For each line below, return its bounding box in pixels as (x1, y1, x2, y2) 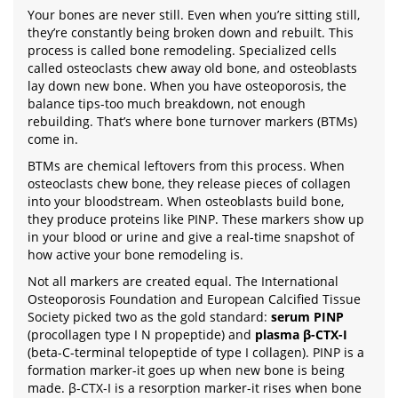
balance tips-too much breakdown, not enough (28, 95, 306, 112)
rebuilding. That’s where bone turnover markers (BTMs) (28, 113, 357, 130)
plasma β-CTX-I (255, 326, 347, 343)
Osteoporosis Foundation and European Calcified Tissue (28, 291, 361, 307)
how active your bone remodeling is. (28, 246, 243, 263)
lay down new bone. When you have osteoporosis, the (28, 77, 346, 94)
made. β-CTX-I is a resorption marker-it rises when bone (28, 379, 362, 396)
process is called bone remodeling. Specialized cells (28, 42, 337, 59)
